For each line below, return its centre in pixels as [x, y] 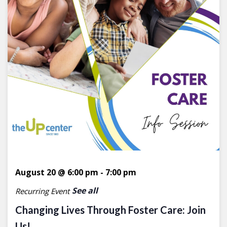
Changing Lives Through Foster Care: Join [110, 210]
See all [85, 191]
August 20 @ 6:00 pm [57, 173]
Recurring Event [42, 191]
